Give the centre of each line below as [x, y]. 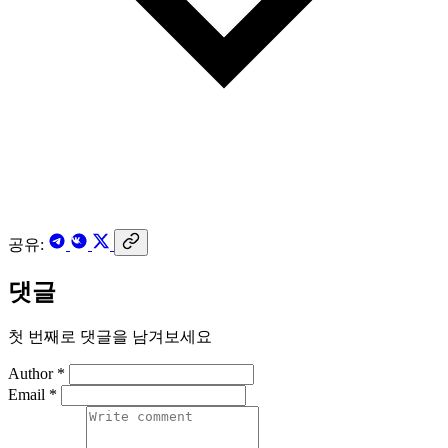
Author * [36, 374]
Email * [32, 395]
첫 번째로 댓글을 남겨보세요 [110, 337]
